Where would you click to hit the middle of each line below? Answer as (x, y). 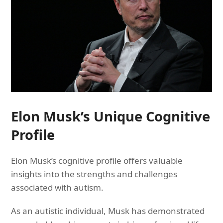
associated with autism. (57, 187)
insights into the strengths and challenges (94, 174)
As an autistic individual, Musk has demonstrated (108, 211)
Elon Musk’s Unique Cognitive (111, 116)
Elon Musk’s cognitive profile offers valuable (97, 160)
